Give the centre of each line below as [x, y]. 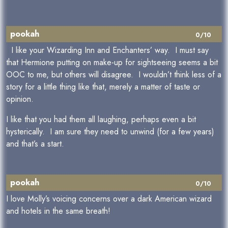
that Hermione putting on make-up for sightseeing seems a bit [112, 62]
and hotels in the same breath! [58, 211]
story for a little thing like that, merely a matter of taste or [103, 87]
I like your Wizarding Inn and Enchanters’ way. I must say [107, 50]
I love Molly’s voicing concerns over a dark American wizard [109, 199]
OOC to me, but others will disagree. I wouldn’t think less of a [114, 75]
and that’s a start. [35, 144]
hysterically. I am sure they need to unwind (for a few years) [110, 132]
